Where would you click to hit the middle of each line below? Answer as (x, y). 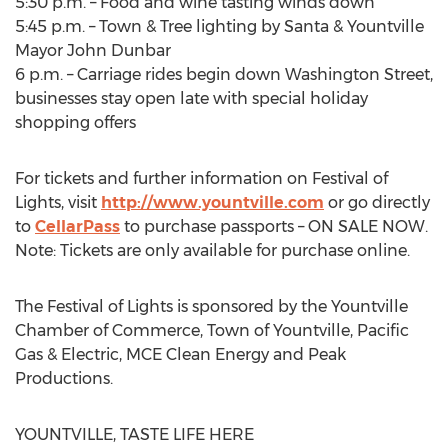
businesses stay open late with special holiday (191, 98)
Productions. (64, 378)
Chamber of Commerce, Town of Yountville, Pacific (212, 330)
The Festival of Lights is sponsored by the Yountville (211, 306)
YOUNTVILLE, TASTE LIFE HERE (134, 434)
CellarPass (77, 226)
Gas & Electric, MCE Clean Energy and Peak (180, 354)
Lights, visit (58, 202)
